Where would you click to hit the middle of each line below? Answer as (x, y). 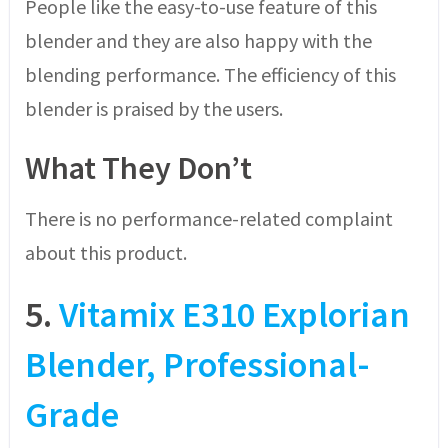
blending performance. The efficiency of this (210, 74)
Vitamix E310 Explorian (234, 314)
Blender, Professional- (197, 364)
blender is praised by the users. (153, 108)
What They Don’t (138, 167)
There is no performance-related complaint (208, 218)
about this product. (105, 252)
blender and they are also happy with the (198, 40)
